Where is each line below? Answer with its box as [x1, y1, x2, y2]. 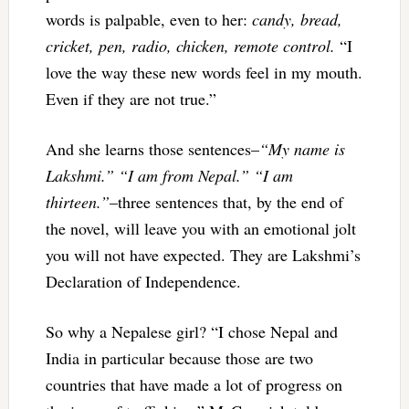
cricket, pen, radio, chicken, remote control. [45, 34, 340, 57]
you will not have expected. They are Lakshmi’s [45, 243, 361, 266]
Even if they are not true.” [45, 87, 216, 110]
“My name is [258, 137, 345, 160]
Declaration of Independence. [45, 269, 241, 292]
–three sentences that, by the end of [109, 190, 343, 213]
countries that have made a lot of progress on [45, 372, 342, 395]
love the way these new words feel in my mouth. [45, 60, 362, 83]
